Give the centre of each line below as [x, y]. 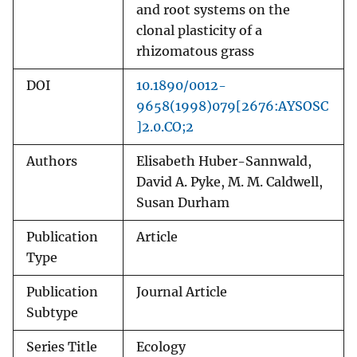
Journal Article [182, 292]
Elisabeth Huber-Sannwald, [224, 162]
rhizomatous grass [195, 52]
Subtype [52, 313]
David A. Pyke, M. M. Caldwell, [229, 182]
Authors [52, 162]
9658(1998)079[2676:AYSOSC [232, 107]
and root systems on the [213, 10]
